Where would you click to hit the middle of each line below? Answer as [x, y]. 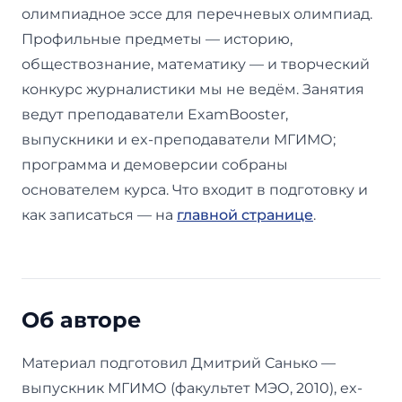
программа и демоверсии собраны [155, 164]
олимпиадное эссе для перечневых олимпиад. [197, 13]
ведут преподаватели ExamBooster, [155, 114]
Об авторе [81, 319]
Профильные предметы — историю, [157, 39]
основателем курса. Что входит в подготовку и [195, 189]
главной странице [245, 214]
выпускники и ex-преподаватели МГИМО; [179, 139]
